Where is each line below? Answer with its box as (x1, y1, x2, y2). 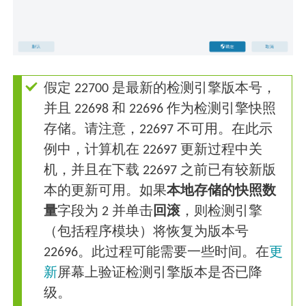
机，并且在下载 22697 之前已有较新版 (44, 164, 277, 178)
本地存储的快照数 (167, 184, 277, 199)
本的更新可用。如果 (44, 184, 167, 199)
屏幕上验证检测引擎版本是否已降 (57, 266, 263, 281)
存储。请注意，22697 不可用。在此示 (44, 123, 273, 137)
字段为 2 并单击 (57, 205, 154, 219)
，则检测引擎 (180, 205, 263, 219)
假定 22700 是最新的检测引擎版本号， (44, 82, 277, 96)
